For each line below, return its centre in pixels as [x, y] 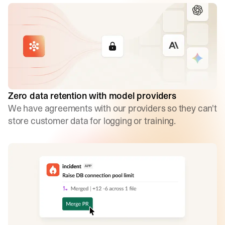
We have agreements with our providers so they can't [113, 108]
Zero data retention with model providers [92, 96]
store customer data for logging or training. [92, 121]
